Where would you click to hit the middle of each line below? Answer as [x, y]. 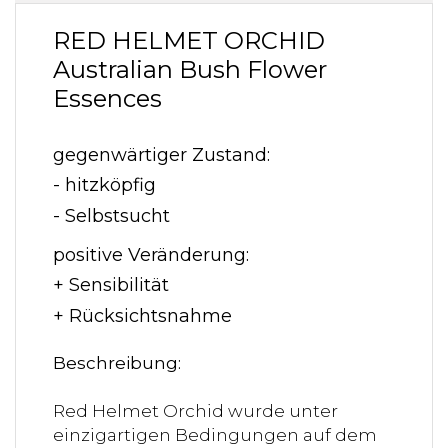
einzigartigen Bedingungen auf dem [215, 434]
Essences [107, 99]
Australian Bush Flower [190, 70]
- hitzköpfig [104, 185]
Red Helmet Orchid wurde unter [195, 410]
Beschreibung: [117, 362]
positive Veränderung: [151, 254]
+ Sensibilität [111, 285]
